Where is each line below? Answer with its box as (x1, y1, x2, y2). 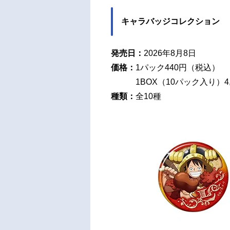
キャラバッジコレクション (121, 16, 220, 26)
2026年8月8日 (144, 48, 196, 57)
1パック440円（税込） (136, 63, 220, 72)
